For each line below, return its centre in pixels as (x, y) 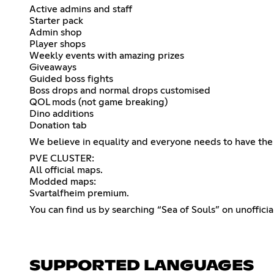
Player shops (57, 44)
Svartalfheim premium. (79, 193)
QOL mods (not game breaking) (98, 102)
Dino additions (61, 113)
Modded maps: (63, 181)
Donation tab (58, 125)
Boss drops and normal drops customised (120, 90)
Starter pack (56, 20)
